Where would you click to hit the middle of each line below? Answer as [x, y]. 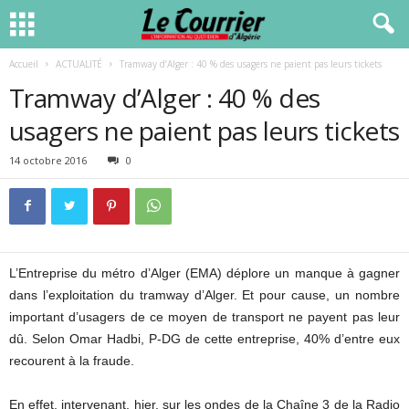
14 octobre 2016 [48, 160]
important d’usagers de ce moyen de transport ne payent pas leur [204, 317]
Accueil [24, 64]
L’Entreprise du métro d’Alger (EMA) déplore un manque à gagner [204, 273]
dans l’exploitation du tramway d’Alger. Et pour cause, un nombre [204, 295]
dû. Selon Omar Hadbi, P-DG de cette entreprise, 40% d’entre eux [204, 339]
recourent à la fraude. [72, 361]
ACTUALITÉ [79, 64]
